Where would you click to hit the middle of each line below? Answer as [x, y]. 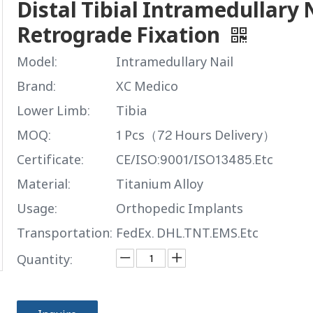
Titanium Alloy [160, 184]
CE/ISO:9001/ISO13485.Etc [195, 159]
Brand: [36, 86]
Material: [44, 184]
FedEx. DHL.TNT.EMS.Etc [187, 233]
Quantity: [45, 259]
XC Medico [147, 86]
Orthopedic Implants [180, 208]
